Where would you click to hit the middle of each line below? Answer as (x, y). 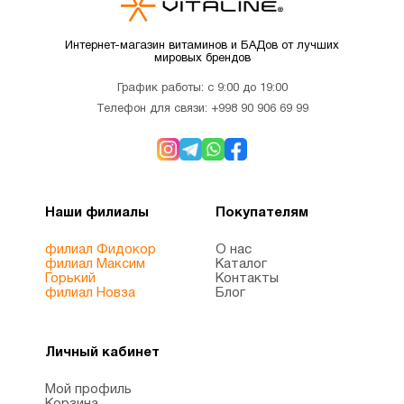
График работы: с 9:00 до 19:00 (202, 89)
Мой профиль (88, 390)
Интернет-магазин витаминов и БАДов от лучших (202, 46)
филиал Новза (90, 294)
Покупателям (262, 213)
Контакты (247, 279)
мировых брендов (202, 59)
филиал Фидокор (101, 250)
